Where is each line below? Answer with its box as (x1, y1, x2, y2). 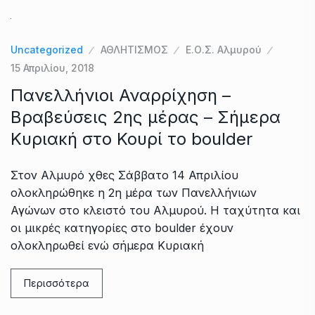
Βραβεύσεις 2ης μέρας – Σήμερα (11, 106, 281, 127)
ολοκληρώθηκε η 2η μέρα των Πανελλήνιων (11, 185, 257, 200)
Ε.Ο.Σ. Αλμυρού (186, 43, 262, 56)
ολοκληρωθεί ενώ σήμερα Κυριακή (11, 238, 204, 252)
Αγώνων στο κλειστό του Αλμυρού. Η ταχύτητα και (11, 202, 300, 217)
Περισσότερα (24, 276, 89, 289)
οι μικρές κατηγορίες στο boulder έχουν (11, 220, 233, 235)
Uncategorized (11, 43, 83, 56)
